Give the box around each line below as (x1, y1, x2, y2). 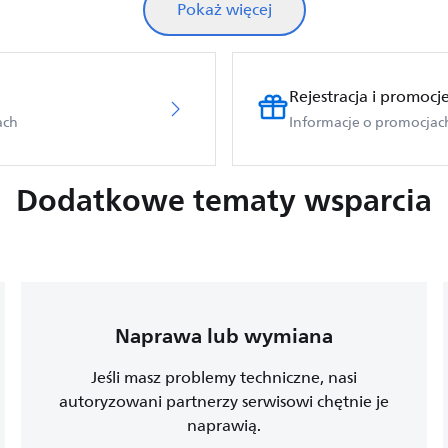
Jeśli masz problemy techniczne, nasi (90, 365, 357, 391)
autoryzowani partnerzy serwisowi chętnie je (58, 389, 389, 415)
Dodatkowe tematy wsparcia (16, 174, 432, 226)
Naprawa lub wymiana (114, 318, 333, 354)
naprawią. (186, 413, 261, 439)
